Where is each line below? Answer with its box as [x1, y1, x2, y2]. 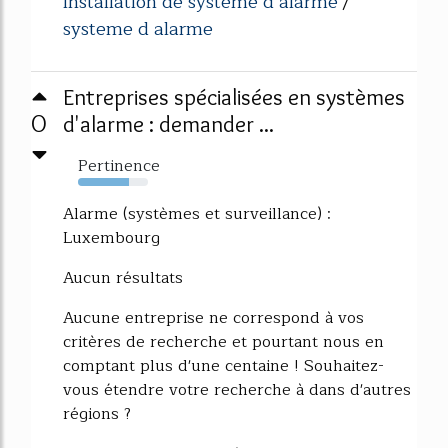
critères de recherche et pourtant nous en [63, 328, 384, 355]
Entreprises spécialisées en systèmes [63, 82, 405, 111]
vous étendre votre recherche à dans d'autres [63, 376, 411, 403]
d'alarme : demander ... [63, 109, 274, 138]
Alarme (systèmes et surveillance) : [63, 200, 331, 227]
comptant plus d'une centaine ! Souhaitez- [63, 352, 384, 379]
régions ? [63, 400, 131, 427]
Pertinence [78, 152, 160, 179]
